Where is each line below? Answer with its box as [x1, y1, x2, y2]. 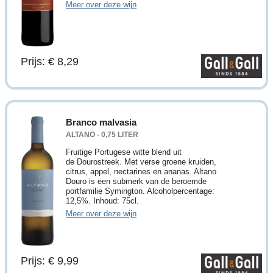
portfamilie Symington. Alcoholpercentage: [66, 186, 214, 196]
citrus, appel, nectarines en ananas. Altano [66, 166, 216, 176]
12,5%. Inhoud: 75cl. [66, 196, 139, 205]
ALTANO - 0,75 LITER [66, 130, 138, 138]
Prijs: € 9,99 [21, 254, 79, 267]
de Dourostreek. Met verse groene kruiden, [66, 157, 216, 166]
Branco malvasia [66, 116, 136, 127]
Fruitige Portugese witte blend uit [66, 147, 182, 157]
